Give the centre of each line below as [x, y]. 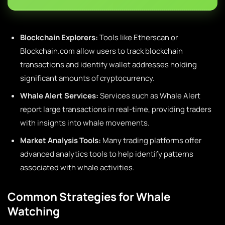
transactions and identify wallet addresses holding [108, 65]
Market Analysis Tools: [61, 140]
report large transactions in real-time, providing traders [116, 109]
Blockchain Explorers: [59, 37]
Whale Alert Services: [59, 96]
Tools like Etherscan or [138, 37]
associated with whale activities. [77, 167]
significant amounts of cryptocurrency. [87, 78]
